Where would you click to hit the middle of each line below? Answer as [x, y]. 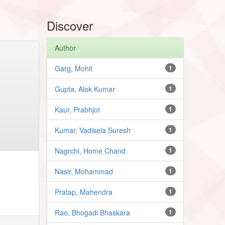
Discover [70, 25]
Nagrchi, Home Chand [90, 150]
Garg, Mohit [74, 68]
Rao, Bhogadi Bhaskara [93, 212]
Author [66, 47]
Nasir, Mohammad [84, 171]
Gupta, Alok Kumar [85, 89]
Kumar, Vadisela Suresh [93, 130]
